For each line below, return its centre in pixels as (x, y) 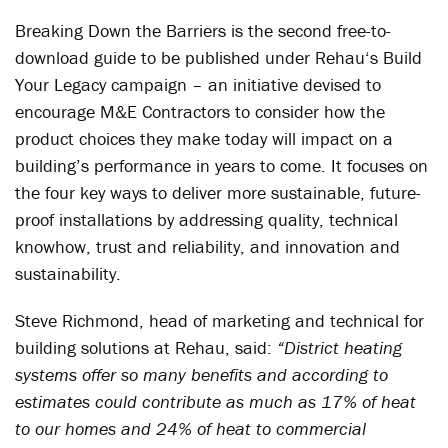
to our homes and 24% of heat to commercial (190, 428)
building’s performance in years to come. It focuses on (221, 165)
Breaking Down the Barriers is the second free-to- (203, 30)
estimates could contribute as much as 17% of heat (215, 401)
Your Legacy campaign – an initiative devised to (198, 84)
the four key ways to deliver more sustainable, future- (218, 192)
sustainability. (68, 273)
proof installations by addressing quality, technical (206, 219)
